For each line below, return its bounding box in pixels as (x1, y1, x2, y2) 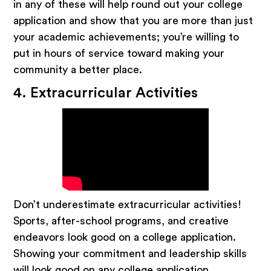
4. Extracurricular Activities (13, 85, 198, 100)
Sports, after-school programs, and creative (13, 215, 229, 226)
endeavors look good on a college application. (13, 231, 237, 243)
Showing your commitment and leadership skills (13, 247, 247, 259)
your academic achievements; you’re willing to (13, 31, 240, 42)
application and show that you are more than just (13, 15, 253, 26)
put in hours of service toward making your (13, 47, 225, 59)
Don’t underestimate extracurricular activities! (13, 198, 242, 210)
